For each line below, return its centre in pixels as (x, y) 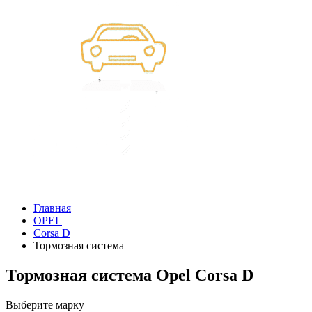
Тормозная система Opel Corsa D (130, 275)
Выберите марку (45, 304)
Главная (52, 208)
